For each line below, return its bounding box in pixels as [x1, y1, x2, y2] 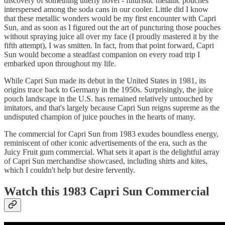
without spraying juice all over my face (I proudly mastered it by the [4, 32, 218, 41]
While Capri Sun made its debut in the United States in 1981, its [4, 76, 206, 85]
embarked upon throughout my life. [4, 59, 116, 68]
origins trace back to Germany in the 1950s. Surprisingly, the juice [4, 85, 213, 94]
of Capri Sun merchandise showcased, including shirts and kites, [4, 156, 207, 165]
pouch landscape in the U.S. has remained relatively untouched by [4, 94, 213, 103]
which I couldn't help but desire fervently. [4, 165, 135, 174]
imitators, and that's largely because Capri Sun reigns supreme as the [4, 103, 219, 112]
